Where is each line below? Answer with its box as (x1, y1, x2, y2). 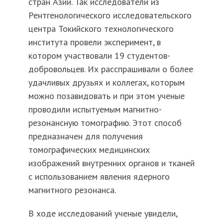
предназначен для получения (28, 130, 143, 142)
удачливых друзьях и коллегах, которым (28, 77, 185, 89)
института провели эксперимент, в (28, 36, 161, 48)
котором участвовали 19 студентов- (28, 50, 170, 62)
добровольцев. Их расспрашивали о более (28, 63, 193, 75)
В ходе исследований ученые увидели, (28, 208, 177, 220)
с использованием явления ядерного (28, 171, 170, 183)
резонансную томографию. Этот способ (28, 117, 182, 129)
